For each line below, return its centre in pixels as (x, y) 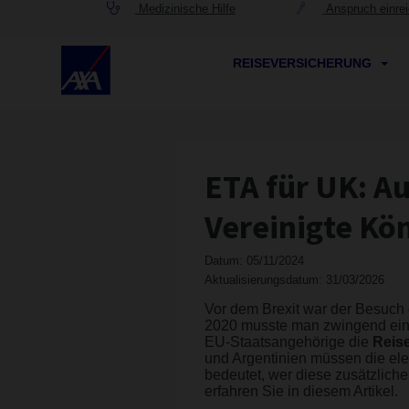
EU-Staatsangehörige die (288, 342)
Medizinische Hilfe (185, 9)
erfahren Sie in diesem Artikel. (301, 392)
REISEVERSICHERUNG (304, 63)
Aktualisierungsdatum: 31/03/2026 (294, 280)
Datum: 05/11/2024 (254, 261)
